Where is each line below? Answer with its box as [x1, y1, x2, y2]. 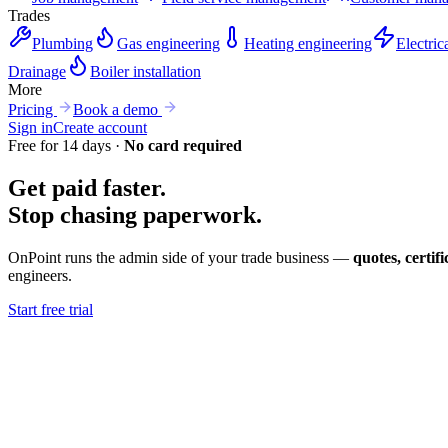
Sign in [8, 119, 53, 136]
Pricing [8, 101, 57, 118]
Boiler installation [90, 63, 201, 80]
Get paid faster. [8, 174, 166, 201]
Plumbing [32, 35, 93, 52]
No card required [124, 137, 242, 154]
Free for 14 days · [8, 137, 124, 154]
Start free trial [8, 300, 93, 318]
